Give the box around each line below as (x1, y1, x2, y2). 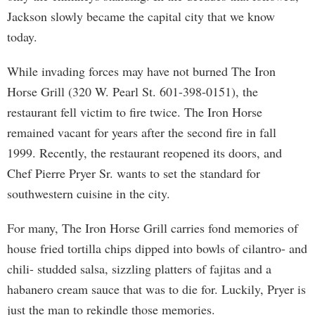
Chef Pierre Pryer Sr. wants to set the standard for (7, 165, 260, 181)
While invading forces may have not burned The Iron (7, 63, 276, 79)
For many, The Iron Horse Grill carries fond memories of (7, 219, 298, 236)
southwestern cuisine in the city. (7, 185, 170, 202)
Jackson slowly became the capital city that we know (7, 8, 275, 25)
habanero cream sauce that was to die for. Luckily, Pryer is (7, 281, 306, 297)
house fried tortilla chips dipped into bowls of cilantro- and (7, 240, 307, 257)
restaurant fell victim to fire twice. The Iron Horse (7, 103, 262, 120)
